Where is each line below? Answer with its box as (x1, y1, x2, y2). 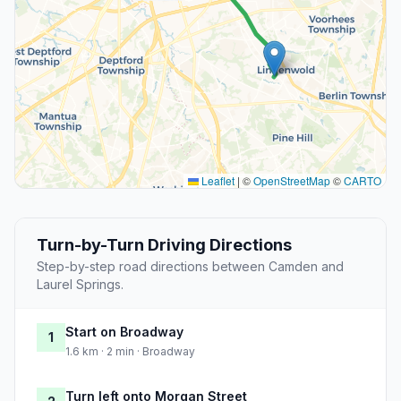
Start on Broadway (65, 324, 183, 340)
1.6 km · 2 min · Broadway (65, 345, 195, 359)
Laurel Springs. (37, 277, 124, 293)
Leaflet (199, 173, 235, 189)
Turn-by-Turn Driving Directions (37, 235, 292, 255)
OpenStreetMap (253, 173, 330, 189)
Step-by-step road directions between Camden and (37, 259, 344, 275)
